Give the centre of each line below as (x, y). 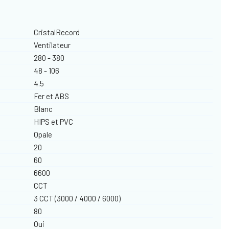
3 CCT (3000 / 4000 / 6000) (77, 198)
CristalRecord (57, 32)
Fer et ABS (52, 96)
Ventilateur (52, 45)
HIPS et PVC (54, 121)
